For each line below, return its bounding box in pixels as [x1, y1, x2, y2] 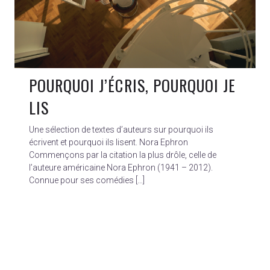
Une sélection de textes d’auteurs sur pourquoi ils [29, 125, 213, 135]
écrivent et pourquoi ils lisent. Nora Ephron [29, 137, 188, 148]
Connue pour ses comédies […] [29, 175, 145, 186]
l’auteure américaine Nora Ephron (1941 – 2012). [29, 163, 213, 173]
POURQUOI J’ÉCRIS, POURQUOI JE [29, 74, 236, 98]
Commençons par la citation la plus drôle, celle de [29, 150, 216, 160]
